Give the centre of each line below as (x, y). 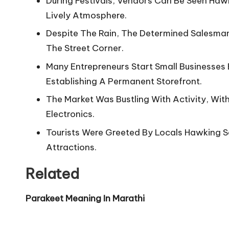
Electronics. (70, 114)
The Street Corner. (85, 48)
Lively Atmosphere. (86, 16)
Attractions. (71, 147)
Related (52, 173)
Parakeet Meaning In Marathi (85, 198)
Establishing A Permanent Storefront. (124, 81)
